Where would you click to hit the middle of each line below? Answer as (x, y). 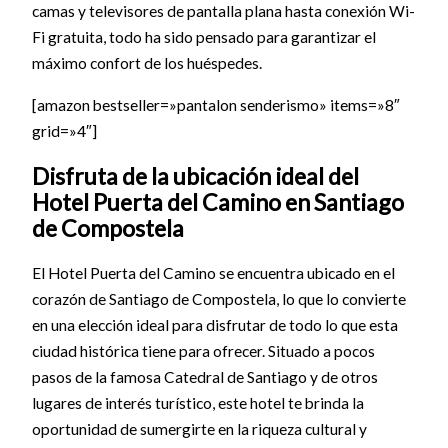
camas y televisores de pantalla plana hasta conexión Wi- (223, 11)
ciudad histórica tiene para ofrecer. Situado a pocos (203, 351)
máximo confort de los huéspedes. (146, 63)
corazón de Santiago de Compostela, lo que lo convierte (218, 299)
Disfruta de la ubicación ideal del (195, 175)
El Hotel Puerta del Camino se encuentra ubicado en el (213, 273)
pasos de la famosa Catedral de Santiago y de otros (204, 377)
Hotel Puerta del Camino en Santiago (217, 201)
